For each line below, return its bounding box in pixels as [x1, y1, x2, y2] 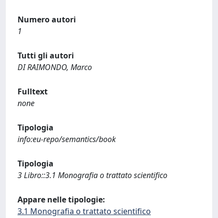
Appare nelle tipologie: [18, 194, 105, 205]
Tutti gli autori [18, 50, 74, 61]
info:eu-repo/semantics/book [18, 134, 116, 145]
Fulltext [18, 86, 48, 97]
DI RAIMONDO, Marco [18, 62, 92, 73]
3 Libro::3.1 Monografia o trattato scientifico [18, 170, 167, 181]
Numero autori [18, 14, 76, 25]
